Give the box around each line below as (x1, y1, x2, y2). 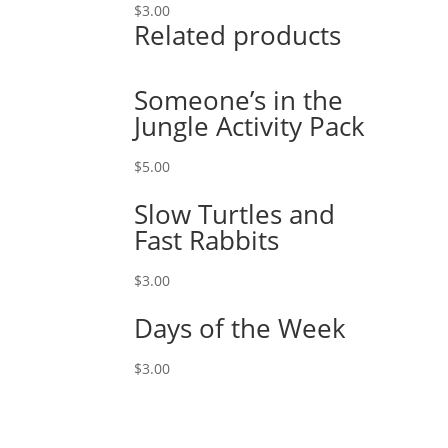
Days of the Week (134, 309, 347, 346)
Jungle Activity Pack (134, 107, 366, 144)
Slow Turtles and (134, 195, 336, 232)
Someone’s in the (134, 81, 344, 118)
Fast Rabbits (134, 221, 280, 258)
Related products (134, 16, 342, 53)
